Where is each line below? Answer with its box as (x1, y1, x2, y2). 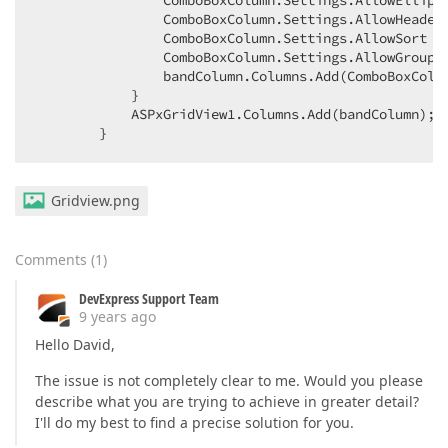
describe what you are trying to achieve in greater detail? (35, 392, 419, 411)
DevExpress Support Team (79, 289, 219, 308)
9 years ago (79, 307, 156, 326)
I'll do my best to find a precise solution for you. (35, 413, 354, 432)
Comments (15, 250, 87, 269)
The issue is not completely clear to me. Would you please (35, 371, 423, 390)
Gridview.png (51, 191, 140, 210)
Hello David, (35, 335, 115, 354)
